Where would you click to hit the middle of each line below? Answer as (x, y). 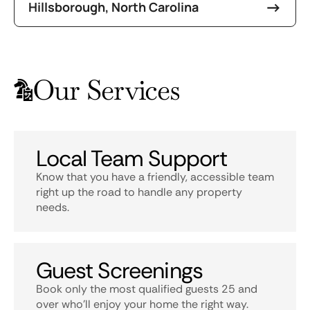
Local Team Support (131, 158)
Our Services (106, 90)
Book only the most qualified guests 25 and (147, 289)
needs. (53, 207)
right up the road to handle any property (139, 192)
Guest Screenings (119, 271)
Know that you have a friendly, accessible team (155, 177)
